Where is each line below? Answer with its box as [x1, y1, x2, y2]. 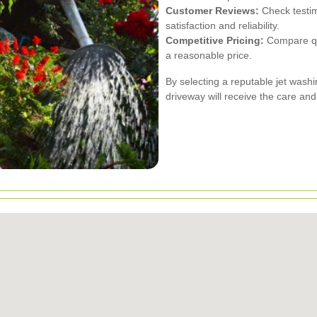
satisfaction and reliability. [166, 19, 279, 31]
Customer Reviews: [166, 4, 259, 16]
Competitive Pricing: [166, 34, 264, 46]
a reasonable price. [166, 49, 252, 61]
